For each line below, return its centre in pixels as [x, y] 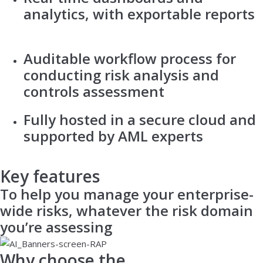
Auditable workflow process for [130, 58]
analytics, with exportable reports [139, 14]
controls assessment [94, 91]
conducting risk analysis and [121, 75]
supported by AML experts [113, 136]
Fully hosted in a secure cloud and [140, 119]
